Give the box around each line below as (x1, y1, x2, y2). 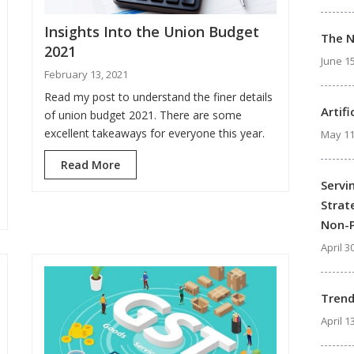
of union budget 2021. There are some (44, 107, 242, 123)
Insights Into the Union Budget (44, 22, 259, 42)
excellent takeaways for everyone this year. (44, 126, 265, 141)
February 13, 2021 (44, 67, 128, 82)
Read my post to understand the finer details (44, 89, 273, 105)
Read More (61, 157, 120, 173)
